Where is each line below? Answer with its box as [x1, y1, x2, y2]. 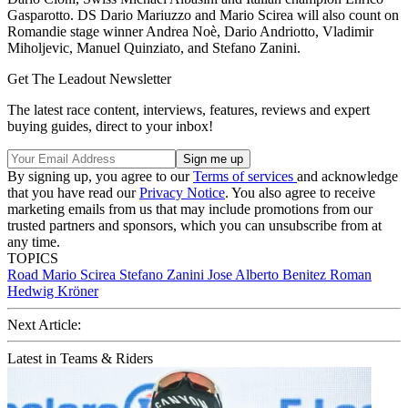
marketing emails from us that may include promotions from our [7, 200, 372, 217]
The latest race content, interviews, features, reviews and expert [7, 101, 370, 117]
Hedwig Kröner [7, 282, 98, 299]
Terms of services [193, 168, 297, 184]
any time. [7, 233, 60, 250]
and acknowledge [297, 168, 398, 184]
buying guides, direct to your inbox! [7, 117, 213, 134]
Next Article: [7, 316, 81, 332]
